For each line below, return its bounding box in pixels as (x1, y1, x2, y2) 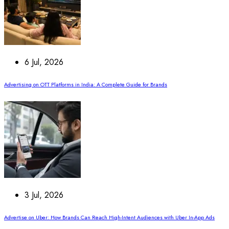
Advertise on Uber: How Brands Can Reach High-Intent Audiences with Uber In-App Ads (4, 213, 215, 221)
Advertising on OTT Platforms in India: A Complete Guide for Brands (4, 80, 167, 88)
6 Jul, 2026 (25, 56, 63, 68)
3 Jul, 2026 (25, 189, 63, 201)
